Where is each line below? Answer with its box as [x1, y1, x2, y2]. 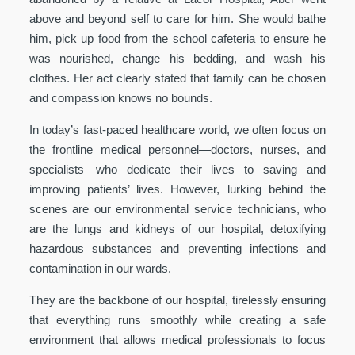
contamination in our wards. [29, 261, 171, 275]
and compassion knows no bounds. [29, 90, 212, 105]
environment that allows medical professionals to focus [29, 332, 326, 346]
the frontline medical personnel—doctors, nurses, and [29, 142, 326, 156]
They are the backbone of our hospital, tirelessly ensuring [29, 292, 326, 307]
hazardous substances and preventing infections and [29, 241, 326, 255]
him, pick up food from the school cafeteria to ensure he [29, 31, 326, 45]
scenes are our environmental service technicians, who [29, 201, 326, 216]
